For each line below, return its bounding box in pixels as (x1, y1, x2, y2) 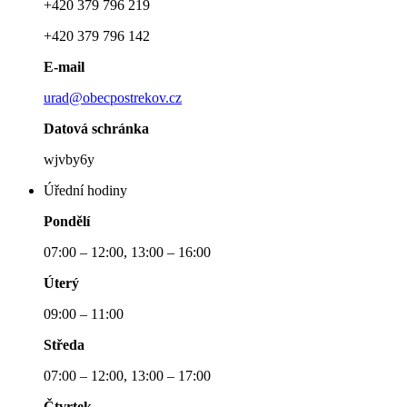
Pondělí (44, 213, 94, 230)
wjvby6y (44, 152, 98, 168)
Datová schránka (44, 121, 149, 137)
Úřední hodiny (44, 183, 127, 199)
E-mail (44, 59, 84, 75)
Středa (44, 337, 84, 353)
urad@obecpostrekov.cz (44, 90, 182, 106)
